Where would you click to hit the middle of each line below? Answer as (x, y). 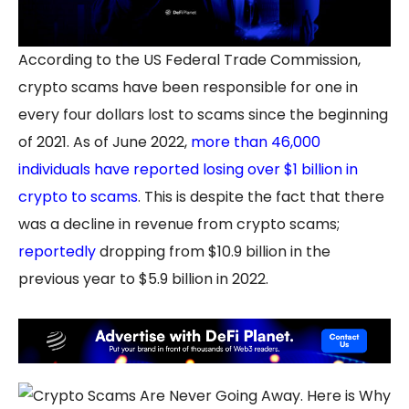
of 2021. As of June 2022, (103, 142)
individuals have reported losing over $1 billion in (188, 169)
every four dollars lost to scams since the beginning (203, 115)
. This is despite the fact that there (261, 197)
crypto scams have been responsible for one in (188, 87)
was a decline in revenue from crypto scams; (179, 224)
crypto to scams (78, 197)
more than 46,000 (254, 142)
